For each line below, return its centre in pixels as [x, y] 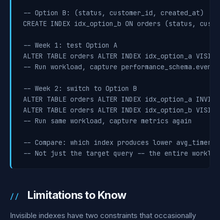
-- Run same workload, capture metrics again [108, 121]
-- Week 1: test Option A [70, 45]
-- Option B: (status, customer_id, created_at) [113, 13]
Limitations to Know [77, 195]
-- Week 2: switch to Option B [80, 88]
